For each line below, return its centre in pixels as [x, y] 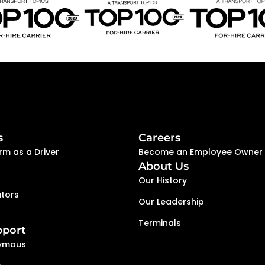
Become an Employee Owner [201, 152]
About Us [164, 167]
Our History [163, 181]
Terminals [160, 223]
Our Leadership [171, 202]
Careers [159, 138]
